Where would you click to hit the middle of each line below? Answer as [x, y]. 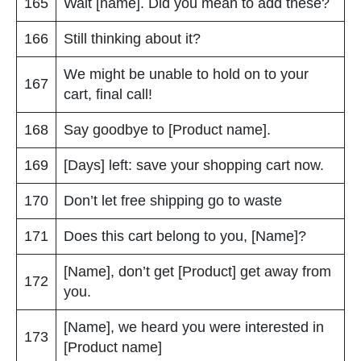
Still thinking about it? [132, 38]
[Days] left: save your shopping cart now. [194, 165]
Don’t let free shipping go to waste [173, 200]
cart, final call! [108, 94]
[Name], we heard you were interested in [194, 327]
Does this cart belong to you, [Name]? [185, 236]
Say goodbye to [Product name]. [167, 129]
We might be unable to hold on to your [186, 74]
